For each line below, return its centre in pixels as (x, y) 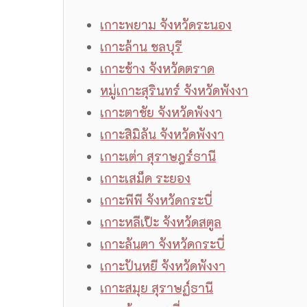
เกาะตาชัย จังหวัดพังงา (161, 113)
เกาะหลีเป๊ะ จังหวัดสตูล (161, 222)
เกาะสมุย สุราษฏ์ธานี (157, 288)
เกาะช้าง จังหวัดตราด (158, 69)
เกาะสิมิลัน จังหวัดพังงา (162, 135)
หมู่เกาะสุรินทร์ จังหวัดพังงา (174, 91)
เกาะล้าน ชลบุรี (142, 47)
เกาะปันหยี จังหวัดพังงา (163, 266)
